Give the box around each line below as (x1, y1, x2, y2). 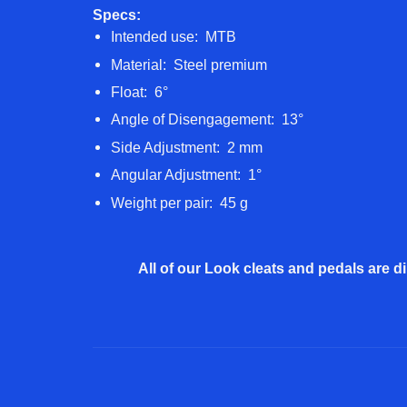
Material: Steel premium (111, 56, 271, 73)
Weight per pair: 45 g (111, 194, 252, 211)
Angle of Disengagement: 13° (111, 112, 307, 128)
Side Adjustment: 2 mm (111, 139, 266, 155)
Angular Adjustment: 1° (111, 167, 265, 184)
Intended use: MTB (111, 29, 240, 45)
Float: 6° (111, 84, 172, 100)
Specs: (93, 7, 144, 24)
